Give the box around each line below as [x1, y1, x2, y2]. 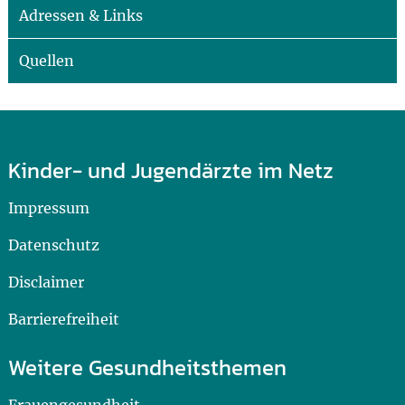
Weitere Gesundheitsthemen [7, 352, 287, 383]
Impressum [7, 199, 89, 217]
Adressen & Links [18, 6, 143, 24]
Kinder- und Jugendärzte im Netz [7, 155, 334, 186]
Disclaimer [7, 273, 84, 291]
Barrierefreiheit [7, 310, 119, 328]
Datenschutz [7, 236, 99, 254]
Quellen [18, 52, 74, 70]
